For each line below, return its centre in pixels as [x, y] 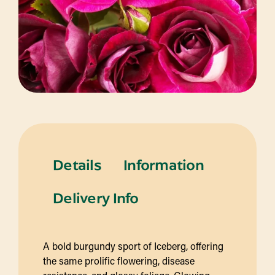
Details [77, 164]
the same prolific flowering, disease [119, 260]
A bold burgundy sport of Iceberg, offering [133, 246]
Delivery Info [96, 197]
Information [164, 164]
